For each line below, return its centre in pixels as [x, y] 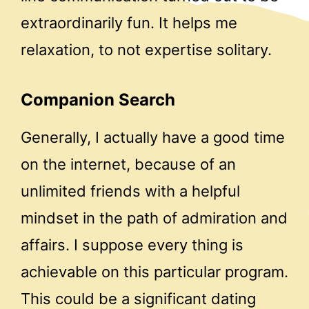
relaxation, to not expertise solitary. [146, 49]
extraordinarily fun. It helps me [129, 22]
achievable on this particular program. [154, 271]
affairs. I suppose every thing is [132, 245]
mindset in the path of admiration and [154, 218]
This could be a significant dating [138, 298]
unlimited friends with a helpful [130, 191]
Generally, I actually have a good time [153, 137]
